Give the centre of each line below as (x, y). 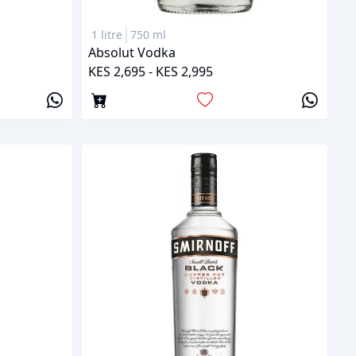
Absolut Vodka (132, 52)
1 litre (107, 34)
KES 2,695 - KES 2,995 (151, 71)
